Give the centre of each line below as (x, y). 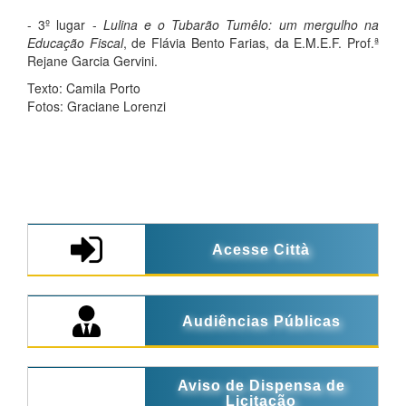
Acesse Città (261, 250)
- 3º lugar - (65, 24)
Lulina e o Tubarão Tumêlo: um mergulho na (241, 24)
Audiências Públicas (261, 321)
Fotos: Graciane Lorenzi (98, 106)
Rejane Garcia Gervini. (92, 61)
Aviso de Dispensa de (261, 385)
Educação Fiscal (75, 43)
